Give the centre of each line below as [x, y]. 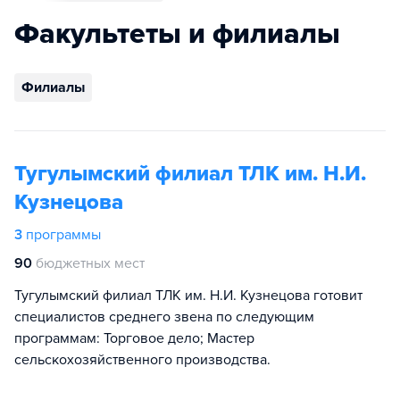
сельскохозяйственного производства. [142, 360]
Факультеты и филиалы [177, 34]
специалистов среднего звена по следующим [164, 317]
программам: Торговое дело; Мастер [134, 338]
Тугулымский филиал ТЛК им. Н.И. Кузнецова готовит [188, 296]
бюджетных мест [90, 263]
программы [63, 235]
